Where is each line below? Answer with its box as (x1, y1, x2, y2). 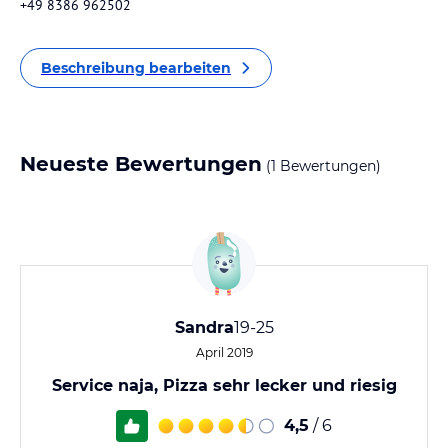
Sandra (174, 318, 234, 337)
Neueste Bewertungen (20, 152, 262, 176)
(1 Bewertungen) (262, 157, 381, 175)
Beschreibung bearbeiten (41, 59, 231, 77)
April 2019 (195, 345, 253, 360)
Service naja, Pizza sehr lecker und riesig (51, 376, 397, 395)
